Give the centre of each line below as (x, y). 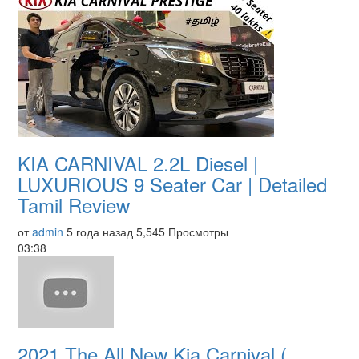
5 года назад (100, 232)
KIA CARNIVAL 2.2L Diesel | (138, 163)
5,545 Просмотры (182, 232)
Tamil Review (74, 205)
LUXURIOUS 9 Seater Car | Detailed (172, 184)
